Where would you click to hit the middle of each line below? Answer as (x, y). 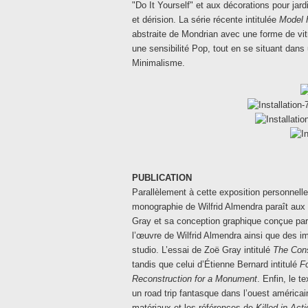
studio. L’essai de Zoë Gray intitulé (202, 250)
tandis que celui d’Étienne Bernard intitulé (216, 264)
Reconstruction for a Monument (195, 279)
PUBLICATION (162, 178)
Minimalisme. (158, 63)
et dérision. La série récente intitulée (206, 20)
